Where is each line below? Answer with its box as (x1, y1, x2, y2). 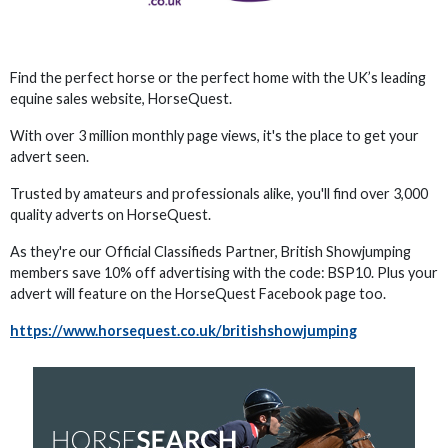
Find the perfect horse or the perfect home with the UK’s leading (10, 69, 426, 86)
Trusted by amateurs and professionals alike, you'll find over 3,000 (10, 185, 428, 202)
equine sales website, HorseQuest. (10, 90, 232, 107)
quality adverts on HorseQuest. (10, 206, 211, 223)
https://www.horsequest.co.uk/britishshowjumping (10, 322, 357, 339)
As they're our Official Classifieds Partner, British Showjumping (10, 243, 411, 260)
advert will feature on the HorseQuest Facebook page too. (10, 285, 386, 302)
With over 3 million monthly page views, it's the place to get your (10, 127, 419, 144)
